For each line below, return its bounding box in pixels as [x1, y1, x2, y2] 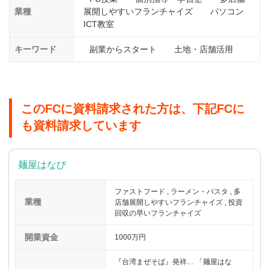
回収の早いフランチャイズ [115, 208, 202, 217]
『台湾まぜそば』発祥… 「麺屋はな [115, 257, 232, 266]
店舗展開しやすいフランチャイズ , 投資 [115, 198, 243, 207]
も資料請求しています [21, 119, 141, 133]
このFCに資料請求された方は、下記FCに [21, 102, 244, 116]
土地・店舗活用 [174, 44, 233, 55]
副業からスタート [89, 44, 157, 55]
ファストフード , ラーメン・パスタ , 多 [115, 187, 241, 196]
